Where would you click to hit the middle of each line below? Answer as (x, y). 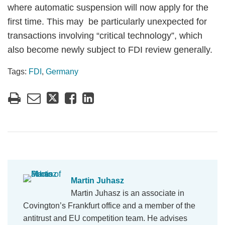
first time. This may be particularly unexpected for (107, 22)
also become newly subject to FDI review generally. (110, 50)
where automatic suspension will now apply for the (108, 8)
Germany (62, 72)
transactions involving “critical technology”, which (105, 36)
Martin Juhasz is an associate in (128, 193)
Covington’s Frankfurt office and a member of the (109, 206)
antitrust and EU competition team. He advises (105, 218)
